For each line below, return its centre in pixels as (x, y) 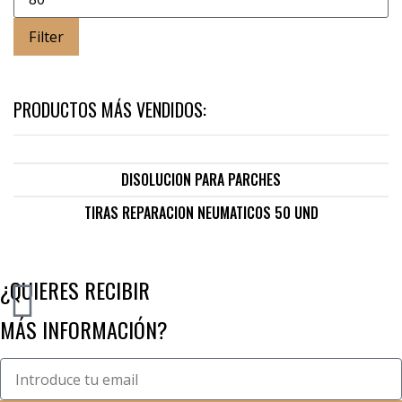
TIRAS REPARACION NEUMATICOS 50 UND (201, 213)
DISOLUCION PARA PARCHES (201, 179)
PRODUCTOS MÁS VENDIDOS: (110, 109)
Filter (46, 37)
